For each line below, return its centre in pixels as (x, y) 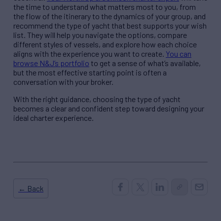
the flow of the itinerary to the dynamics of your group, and (110, 16)
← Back (31, 188)
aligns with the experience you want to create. (90, 54)
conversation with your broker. (63, 82)
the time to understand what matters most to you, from (105, 7)
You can (179, 54)
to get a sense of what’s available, (145, 63)
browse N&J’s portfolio (51, 63)
